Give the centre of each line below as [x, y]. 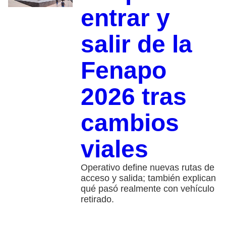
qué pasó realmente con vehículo [147, 188]
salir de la [136, 44]
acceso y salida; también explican [148, 178]
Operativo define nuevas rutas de [147, 167]
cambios [130, 123]
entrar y [125, 18]
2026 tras [133, 96]
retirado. [97, 199]
